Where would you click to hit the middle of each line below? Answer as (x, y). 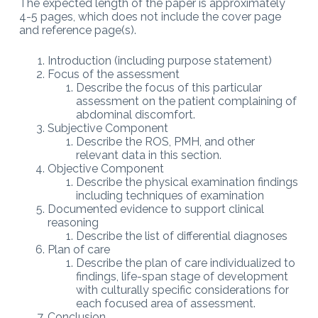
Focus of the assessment (113, 74)
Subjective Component (108, 128)
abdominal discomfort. (135, 114)
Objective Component (105, 168)
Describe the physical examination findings (187, 182)
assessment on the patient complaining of (186, 101)
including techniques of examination (170, 195)
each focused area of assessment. (165, 303)
